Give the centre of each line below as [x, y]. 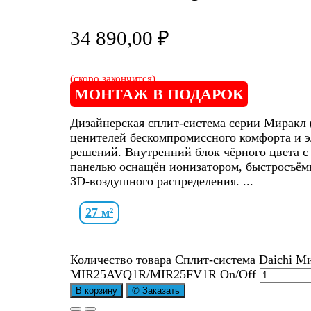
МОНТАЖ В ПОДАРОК [159, 94]
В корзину [96, 290]
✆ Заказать [156, 290]
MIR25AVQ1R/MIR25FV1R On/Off [163, 274]
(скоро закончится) [113, 78]
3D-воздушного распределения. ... [162, 181]
